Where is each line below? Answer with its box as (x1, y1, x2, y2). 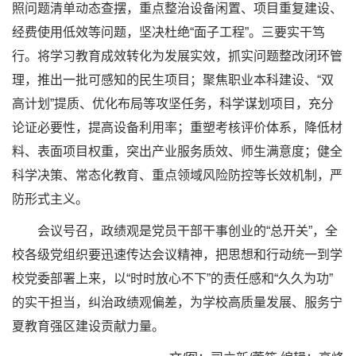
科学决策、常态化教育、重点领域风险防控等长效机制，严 (12, 168, 342, 183)
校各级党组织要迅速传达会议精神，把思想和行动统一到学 (12, 248, 342, 262)
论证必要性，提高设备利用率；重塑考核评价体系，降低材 (12, 121, 342, 135)
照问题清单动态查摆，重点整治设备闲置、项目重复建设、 (12, 2, 342, 16)
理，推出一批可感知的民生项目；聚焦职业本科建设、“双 (12, 73, 334, 87)
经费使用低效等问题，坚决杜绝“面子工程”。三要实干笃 (12, 25, 325, 40)
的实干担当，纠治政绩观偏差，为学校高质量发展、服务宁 (12, 296, 342, 310)
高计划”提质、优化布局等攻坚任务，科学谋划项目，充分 (12, 97, 334, 111)
